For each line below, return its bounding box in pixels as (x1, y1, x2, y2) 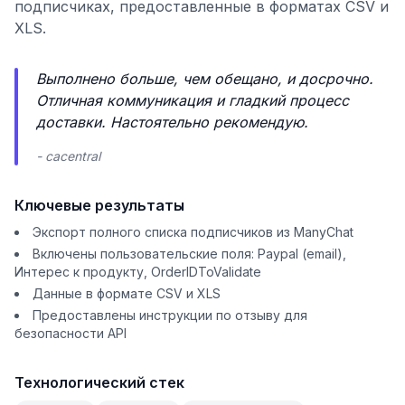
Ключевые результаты (14, 196, 184, 214)
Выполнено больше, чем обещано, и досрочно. (36, 70, 373, 88)
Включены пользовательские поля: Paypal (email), (33, 246, 346, 261)
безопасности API (14, 325, 127, 341)
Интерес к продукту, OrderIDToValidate (14, 264, 261, 279)
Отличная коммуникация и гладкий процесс (36, 91, 349, 109)
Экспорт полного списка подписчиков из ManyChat (33, 224, 353, 240)
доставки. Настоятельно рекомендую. (36, 113, 308, 131)
